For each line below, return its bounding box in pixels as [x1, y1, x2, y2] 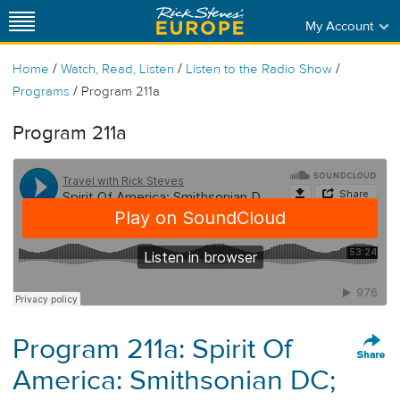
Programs [12, 83, 70, 100]
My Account [304, 17, 373, 35]
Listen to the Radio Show [186, 61, 332, 78]
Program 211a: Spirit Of [12, 330, 292, 367]
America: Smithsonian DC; [12, 362, 336, 398]
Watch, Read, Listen [61, 61, 174, 78]
